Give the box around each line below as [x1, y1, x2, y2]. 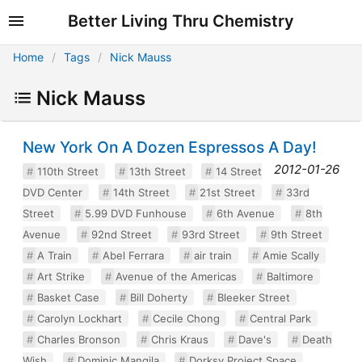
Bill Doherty [129, 290, 187, 304]
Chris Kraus [150, 332, 208, 346]
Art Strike [37, 269, 85, 283]
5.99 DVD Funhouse [84, 206, 187, 220]
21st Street [200, 185, 255, 199]
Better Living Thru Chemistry [68, 11, 294, 32]
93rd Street [182, 227, 240, 241]
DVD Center [23, 185, 82, 199]
